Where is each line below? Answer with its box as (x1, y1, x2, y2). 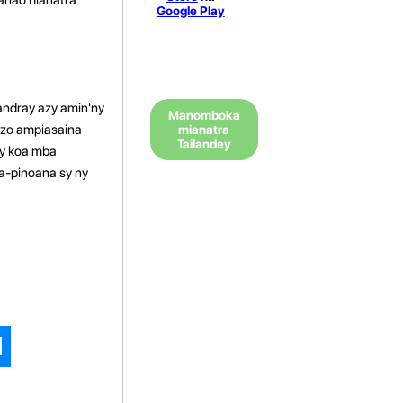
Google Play (156, 4, 225, 18)
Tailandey (176, 137, 231, 151)
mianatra (178, 122, 230, 137)
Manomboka (167, 108, 240, 122)
